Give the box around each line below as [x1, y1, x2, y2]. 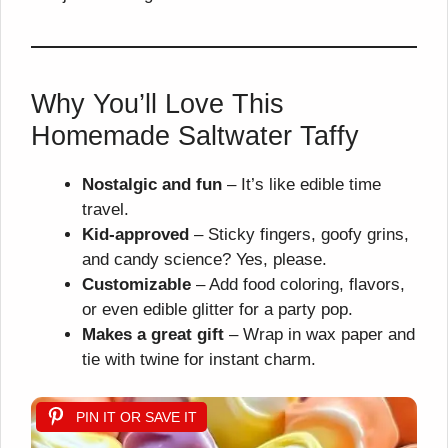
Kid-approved [82, 224, 189, 244]
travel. [82, 199, 129, 219]
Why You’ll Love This [31, 88, 284, 119]
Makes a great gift [82, 324, 224, 344]
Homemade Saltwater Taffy [31, 120, 359, 151]
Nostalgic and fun [82, 174, 222, 194]
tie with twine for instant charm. [82, 349, 316, 369]
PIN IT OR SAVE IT [76, 409, 197, 426]
